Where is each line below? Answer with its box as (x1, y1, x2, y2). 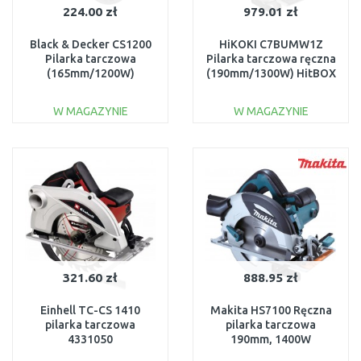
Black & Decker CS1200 (29, 38, 151, 51)
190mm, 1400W (230, 333, 311, 346)
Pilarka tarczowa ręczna (205, 52, 336, 65)
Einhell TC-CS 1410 (40, 304, 140, 317)
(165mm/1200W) (46, 67, 135, 80)
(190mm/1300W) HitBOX (205, 67, 336, 80)
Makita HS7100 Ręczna (210, 304, 332, 317)
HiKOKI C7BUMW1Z (218, 38, 323, 51)
